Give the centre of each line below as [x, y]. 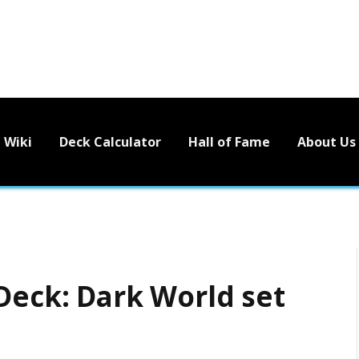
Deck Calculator [110, 141]
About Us [327, 141]
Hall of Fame [229, 141]
